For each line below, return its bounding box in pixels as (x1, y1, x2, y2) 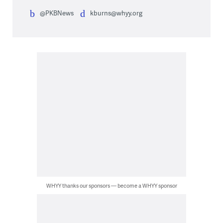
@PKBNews (39, 8, 74, 17)
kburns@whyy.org (90, 8, 142, 17)
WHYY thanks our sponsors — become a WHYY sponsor (46, 181, 177, 189)
